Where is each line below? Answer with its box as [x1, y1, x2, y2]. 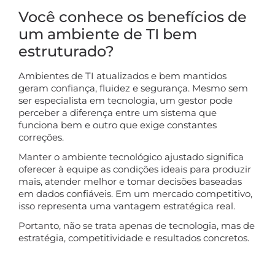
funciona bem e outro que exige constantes [18, 118, 217, 131]
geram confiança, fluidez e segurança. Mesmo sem [18, 82, 248, 94]
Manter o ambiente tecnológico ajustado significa [18, 150, 244, 163]
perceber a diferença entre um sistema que [18, 106, 217, 118]
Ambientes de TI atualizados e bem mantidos [18, 69, 227, 82]
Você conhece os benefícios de [18, 7, 247, 26]
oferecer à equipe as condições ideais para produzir [18, 163, 251, 175]
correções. [18, 131, 64, 143]
